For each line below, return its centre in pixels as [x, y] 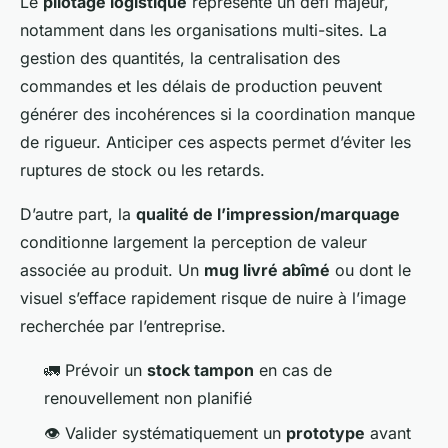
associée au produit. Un [112, 270]
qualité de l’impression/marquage [268, 214]
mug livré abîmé [267, 270]
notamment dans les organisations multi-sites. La [203, 30]
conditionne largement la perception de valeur [193, 242]
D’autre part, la [78, 214]
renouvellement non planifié [148, 398]
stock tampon [200, 370]
